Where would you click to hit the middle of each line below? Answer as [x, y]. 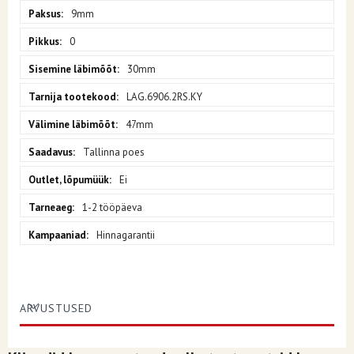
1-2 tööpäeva [112, 207]
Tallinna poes [114, 152]
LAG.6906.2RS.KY [164, 96]
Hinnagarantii [126, 235]
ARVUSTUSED [56, 308]
